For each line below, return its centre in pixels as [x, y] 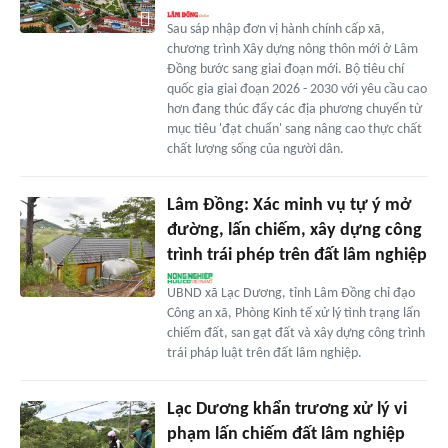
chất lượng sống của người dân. [255, 149]
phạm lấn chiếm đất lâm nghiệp [285, 434]
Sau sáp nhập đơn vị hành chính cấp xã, [275, 29]
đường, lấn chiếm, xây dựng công [294, 230]
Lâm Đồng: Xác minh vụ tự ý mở [288, 205]
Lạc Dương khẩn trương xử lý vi [286, 409]
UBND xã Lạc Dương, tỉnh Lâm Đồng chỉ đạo [290, 293]
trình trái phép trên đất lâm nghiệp [296, 255]
